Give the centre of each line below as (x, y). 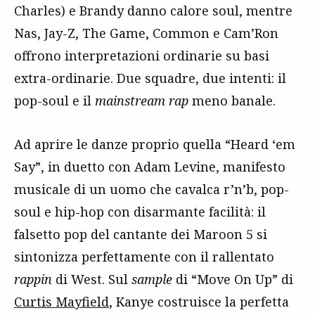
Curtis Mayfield (62, 301)
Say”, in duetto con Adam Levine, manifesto (150, 166)
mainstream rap (142, 100)
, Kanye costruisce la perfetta (199, 301)
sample (152, 279)
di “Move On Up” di (233, 279)
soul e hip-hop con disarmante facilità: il (140, 211)
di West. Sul (92, 279)
